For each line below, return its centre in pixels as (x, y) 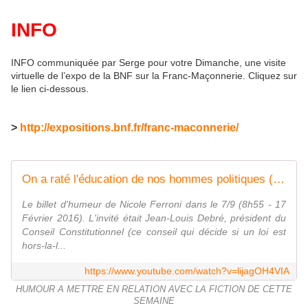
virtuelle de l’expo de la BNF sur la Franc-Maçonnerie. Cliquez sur (154, 75)
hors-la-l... (44, 245)
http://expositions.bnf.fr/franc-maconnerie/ (129, 128)
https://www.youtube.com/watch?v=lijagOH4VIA (187, 271)
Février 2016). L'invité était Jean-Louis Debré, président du (154, 218)
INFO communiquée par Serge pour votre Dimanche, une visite (148, 62)
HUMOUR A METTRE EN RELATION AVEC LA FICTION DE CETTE (154, 289)
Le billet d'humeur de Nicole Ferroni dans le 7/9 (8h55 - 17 (154, 204)
